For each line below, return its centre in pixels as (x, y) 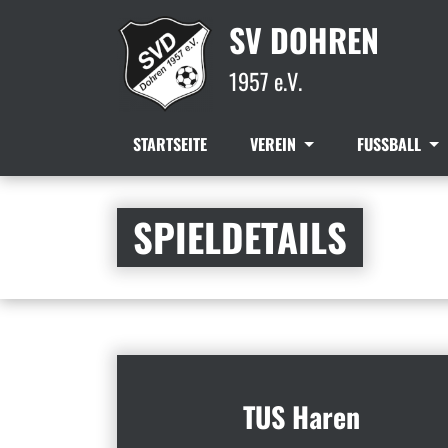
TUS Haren (302, 416)
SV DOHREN (304, 39)
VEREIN (275, 144)
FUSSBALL (390, 144)
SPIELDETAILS (240, 237)
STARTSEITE (170, 144)
